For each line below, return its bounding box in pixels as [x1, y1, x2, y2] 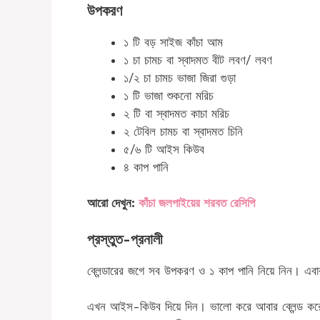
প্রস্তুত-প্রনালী [87, 230, 163, 248]
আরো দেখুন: [87, 196, 139, 210]
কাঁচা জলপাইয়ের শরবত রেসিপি [139, 196, 255, 210]
